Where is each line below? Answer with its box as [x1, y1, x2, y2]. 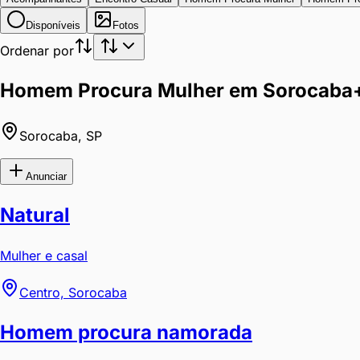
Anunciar [26, 170, 67, 182]
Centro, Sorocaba [19, 284, 127, 301]
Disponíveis [26, 19, 80, 31]
